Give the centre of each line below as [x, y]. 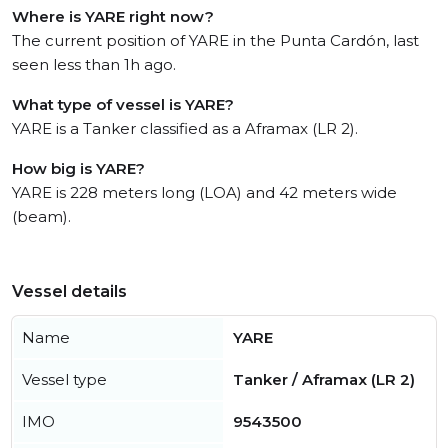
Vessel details [69, 291]
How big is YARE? [78, 168]
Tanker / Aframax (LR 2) [324, 379]
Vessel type [64, 379]
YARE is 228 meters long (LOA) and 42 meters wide [204, 192]
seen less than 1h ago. [94, 64]
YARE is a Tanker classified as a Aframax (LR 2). [185, 128]
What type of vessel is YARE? [123, 104]
